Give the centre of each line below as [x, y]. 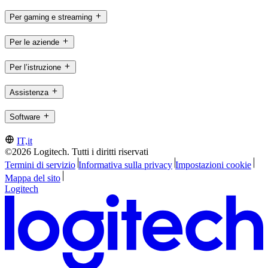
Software [25, 117]
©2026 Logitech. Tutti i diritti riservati [77, 152]
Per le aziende [34, 42]
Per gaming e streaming [51, 17]
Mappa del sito [33, 178]
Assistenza [29, 92]
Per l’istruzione [35, 67]
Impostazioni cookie [213, 165]
